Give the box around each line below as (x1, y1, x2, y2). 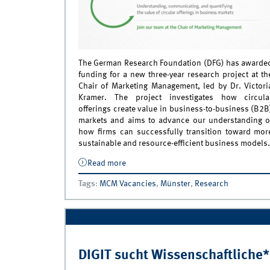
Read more (87, 159, 127, 168)
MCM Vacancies (99, 180, 156, 189)
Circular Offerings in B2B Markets (126, 170, 248, 179)
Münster (160, 180, 190, 189)
